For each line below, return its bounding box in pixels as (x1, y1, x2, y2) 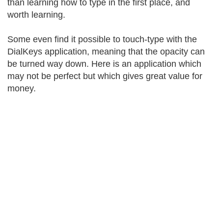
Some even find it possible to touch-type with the (7, 34, 197, 44)
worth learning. (7, 10, 65, 20)
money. (7, 83, 36, 93)
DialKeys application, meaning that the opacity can (7, 47, 205, 56)
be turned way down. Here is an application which (7, 59, 201, 69)
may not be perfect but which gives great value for (7, 71, 202, 81)
